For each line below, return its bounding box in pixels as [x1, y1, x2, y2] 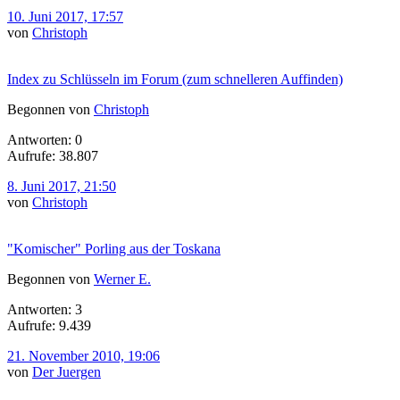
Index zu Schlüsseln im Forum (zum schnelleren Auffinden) [7, 71, 343, 87]
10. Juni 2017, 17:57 [7, 8, 123, 24]
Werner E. [94, 271, 151, 287]
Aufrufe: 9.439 [7, 317, 91, 333]
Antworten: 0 [7, 131, 82, 147]
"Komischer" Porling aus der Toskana [7, 240, 221, 256]
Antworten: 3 [7, 301, 82, 317]
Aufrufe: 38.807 [7, 147, 98, 163]
